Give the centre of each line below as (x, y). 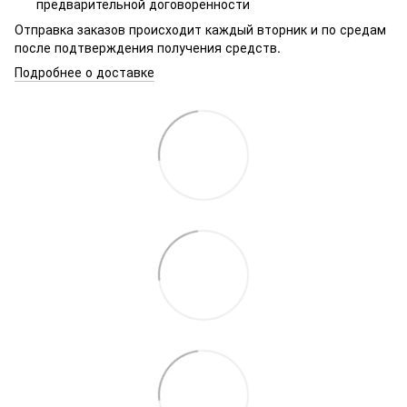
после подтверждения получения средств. (148, 48)
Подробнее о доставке (84, 72)
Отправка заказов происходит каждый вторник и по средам (200, 30)
